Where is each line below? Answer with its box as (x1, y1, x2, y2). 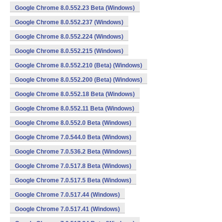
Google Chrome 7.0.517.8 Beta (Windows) (15, 163, 131, 169)
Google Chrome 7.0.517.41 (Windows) (15, 206, 120, 213)
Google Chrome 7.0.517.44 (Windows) (15, 191, 120, 198)
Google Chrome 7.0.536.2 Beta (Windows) (15, 148, 131, 155)
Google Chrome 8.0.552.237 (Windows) (15, 19, 123, 26)
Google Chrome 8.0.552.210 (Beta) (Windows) (15, 62, 142, 69)
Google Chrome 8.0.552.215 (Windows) (15, 48, 123, 55)
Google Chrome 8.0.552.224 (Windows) (15, 33, 123, 40)
